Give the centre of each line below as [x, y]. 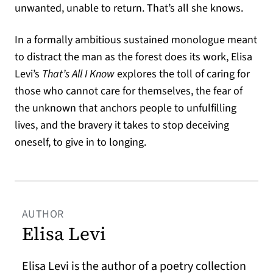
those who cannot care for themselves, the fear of [129, 91]
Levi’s [28, 74]
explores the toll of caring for [182, 74]
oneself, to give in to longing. [80, 142]
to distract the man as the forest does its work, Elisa [133, 57]
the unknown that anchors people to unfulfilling [126, 108]
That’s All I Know [78, 74]
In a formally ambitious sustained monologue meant [136, 40]
